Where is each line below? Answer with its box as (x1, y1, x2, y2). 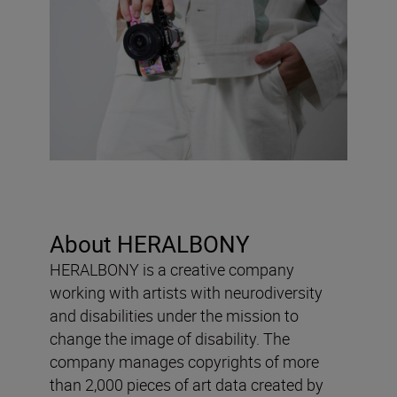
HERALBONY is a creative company (50, 258, 294, 280)
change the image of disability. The (50, 327, 290, 349)
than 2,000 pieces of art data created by (50, 373, 323, 395)
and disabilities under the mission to (50, 304, 299, 326)
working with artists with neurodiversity (50, 281, 323, 303)
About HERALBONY (50, 228, 250, 260)
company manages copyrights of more (50, 350, 319, 372)
